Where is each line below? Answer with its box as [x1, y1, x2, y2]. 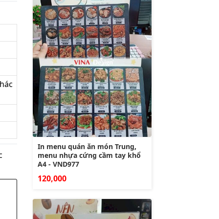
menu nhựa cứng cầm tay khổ [38, 151, 141, 160]
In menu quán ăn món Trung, [38, 142, 136, 152]
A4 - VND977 [38, 159, 79, 169]
